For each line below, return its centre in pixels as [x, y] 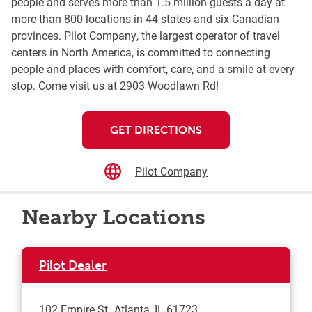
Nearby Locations [114, 218]
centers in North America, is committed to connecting [141, 52]
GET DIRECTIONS [156, 130]
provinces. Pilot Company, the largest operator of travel [146, 36]
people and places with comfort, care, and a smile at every [153, 69]
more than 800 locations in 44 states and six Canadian [145, 19]
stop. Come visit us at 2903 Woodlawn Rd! [115, 86]
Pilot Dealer [73, 266]
